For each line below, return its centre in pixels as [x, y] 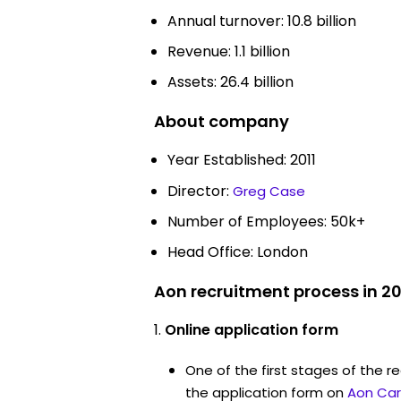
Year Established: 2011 [242, 159]
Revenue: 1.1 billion [229, 51]
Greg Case [269, 191]
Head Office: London [238, 252]
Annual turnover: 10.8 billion [262, 21]
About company [222, 121]
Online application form [252, 329]
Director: [200, 191]
